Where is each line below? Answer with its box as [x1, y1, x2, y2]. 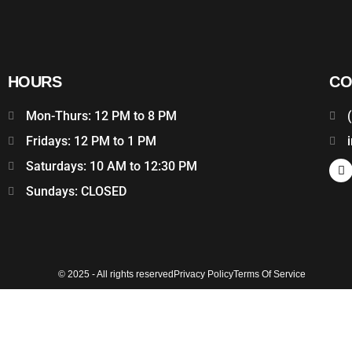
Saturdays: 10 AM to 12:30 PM [25, 159, 197, 174]
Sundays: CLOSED [25, 184, 126, 199]
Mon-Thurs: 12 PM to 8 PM [25, 108, 177, 123]
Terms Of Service [233, 269, 306, 280]
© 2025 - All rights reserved [58, 269, 174, 280]
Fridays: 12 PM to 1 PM [25, 134, 156, 148]
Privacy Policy [174, 269, 233, 280]
